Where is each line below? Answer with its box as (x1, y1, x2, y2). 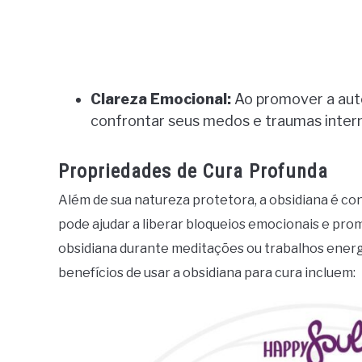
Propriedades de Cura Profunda (58, 160, 328, 183)
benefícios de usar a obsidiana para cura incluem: (58, 265, 356, 281)
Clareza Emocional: (90, 90, 231, 108)
